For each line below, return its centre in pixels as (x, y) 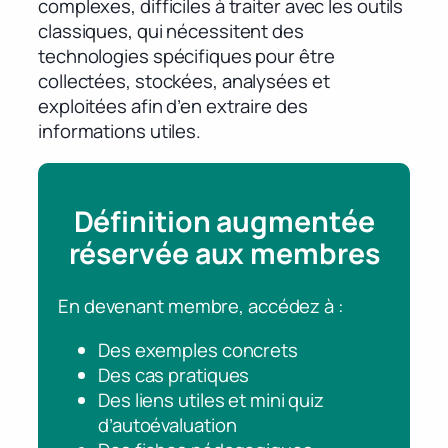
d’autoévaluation (167, 424)
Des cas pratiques (174, 374)
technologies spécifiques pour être (186, 56)
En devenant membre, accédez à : (201, 306)
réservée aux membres (224, 254)
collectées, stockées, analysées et (184, 81)
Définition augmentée (224, 222)
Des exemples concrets (198, 349)
